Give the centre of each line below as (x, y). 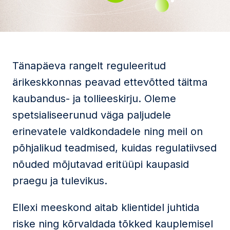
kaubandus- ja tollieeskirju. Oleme (94, 99)
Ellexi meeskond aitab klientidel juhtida (106, 207)
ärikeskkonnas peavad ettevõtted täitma (110, 82)
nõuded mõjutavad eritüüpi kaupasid (101, 164)
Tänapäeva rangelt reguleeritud (89, 66)
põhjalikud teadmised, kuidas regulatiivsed (114, 148)
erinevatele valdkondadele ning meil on (108, 131)
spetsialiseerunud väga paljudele (92, 115)
